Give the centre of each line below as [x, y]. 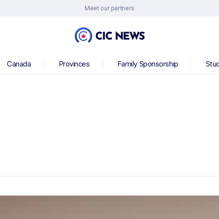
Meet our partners [109, 8]
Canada [19, 64]
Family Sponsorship [148, 64]
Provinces [74, 64]
